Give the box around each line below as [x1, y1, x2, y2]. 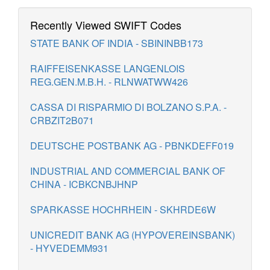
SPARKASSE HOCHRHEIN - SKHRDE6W [30, 202, 216, 216]
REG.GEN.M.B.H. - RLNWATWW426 [30, 75, 188, 89]
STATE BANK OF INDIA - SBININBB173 [30, 36, 203, 50]
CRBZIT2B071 [30, 113, 94, 127]
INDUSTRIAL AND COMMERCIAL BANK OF [30, 164, 225, 178]
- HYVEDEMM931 [30, 241, 108, 255]
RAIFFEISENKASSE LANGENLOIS [30, 61, 185, 75]
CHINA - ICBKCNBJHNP [30, 177, 138, 191]
